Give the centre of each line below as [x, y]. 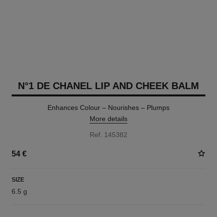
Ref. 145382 [108, 135]
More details [108, 119]
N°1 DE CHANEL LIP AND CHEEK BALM [108, 86]
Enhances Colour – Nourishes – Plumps [108, 108]
